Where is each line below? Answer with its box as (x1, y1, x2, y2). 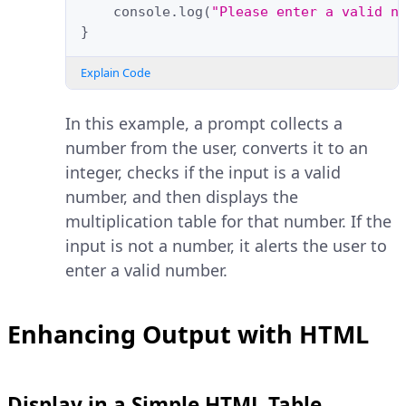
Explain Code (81, 64, 150, 82)
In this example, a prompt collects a (65, 112, 343, 135)
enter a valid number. (65, 259, 227, 282)
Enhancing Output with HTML (7, 317, 369, 352)
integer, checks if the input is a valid (65, 161, 341, 184)
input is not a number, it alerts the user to (65, 235, 387, 257)
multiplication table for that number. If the (65, 210, 391, 233)
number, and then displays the (65, 186, 298, 208)
